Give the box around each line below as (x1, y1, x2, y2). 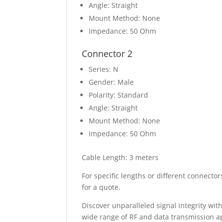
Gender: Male (89, 77, 134, 87)
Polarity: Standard (89, 90, 149, 100)
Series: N (89, 64, 119, 74)
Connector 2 (82, 48, 133, 59)
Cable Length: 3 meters (82, 153, 159, 162)
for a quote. (82, 182, 121, 192)
